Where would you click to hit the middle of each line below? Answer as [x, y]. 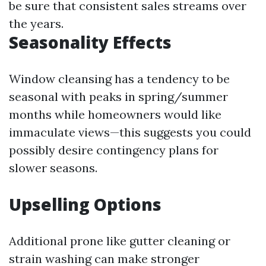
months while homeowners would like [115, 114]
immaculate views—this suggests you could [130, 132]
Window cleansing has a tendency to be [119, 79]
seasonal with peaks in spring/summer [118, 96]
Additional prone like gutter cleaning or [120, 241]
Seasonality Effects [90, 42]
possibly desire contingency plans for [114, 150]
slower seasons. [53, 168]
